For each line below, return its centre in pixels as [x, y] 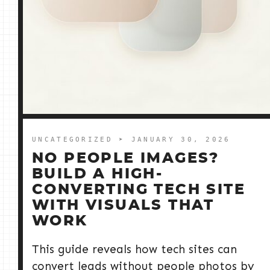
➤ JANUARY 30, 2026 [175, 140]
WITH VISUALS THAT [123, 206]
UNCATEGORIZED [76, 140]
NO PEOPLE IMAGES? [126, 159]
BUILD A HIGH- [98, 174]
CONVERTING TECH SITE [139, 190]
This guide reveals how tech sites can [134, 250]
